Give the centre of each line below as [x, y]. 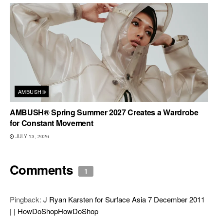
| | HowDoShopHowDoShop [54, 211]
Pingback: [27, 200]
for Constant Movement [52, 123]
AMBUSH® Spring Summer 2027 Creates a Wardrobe [104, 112]
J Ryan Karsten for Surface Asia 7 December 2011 [124, 200]
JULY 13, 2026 [32, 136]
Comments [43, 170]
